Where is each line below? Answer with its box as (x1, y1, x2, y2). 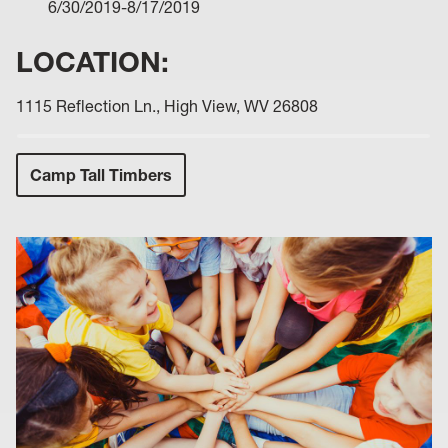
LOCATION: (16, 44, 177, 79)
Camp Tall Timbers (30, 164, 172, 185)
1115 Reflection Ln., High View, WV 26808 (16, 95, 318, 116)
